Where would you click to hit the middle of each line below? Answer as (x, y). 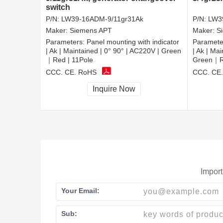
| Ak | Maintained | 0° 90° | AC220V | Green (113, 51)
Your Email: (80, 190)
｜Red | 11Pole (69, 60)
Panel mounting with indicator (133, 42)
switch (58, 7)
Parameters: (66, 42)
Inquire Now (114, 89)
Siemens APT (91, 31)
